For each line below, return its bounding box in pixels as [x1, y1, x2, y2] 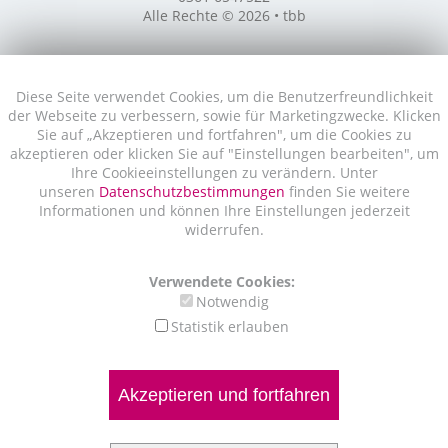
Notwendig [195, 292, 269, 311]
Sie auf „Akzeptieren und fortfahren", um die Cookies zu [36, 125, 412, 144]
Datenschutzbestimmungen [98, 182, 289, 201]
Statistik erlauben [171, 317, 289, 336]
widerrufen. [184, 220, 264, 239]
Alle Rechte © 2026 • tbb [142, 6, 306, 26]
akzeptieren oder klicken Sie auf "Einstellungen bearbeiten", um [9, 144, 439, 163]
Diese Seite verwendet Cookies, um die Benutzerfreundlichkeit [15, 87, 433, 106]
